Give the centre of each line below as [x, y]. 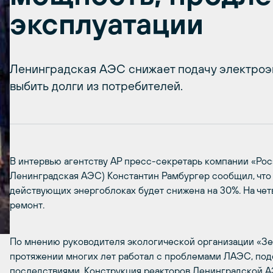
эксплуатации [107, 23]
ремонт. [27, 205]
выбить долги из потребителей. [96, 86]
